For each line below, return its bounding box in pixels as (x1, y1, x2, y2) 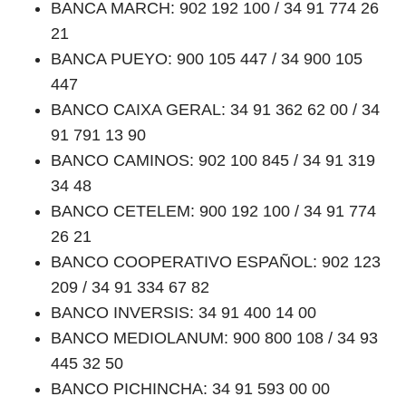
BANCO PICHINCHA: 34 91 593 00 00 (51, 379, 330, 398)
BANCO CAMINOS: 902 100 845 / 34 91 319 (51, 150, 375, 169)
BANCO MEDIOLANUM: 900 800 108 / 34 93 (51, 328, 378, 347)
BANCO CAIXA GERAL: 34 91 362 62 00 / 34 (51, 100, 380, 119)
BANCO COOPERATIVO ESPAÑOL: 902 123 (51, 252, 381, 271)
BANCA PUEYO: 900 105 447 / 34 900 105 (51, 49, 362, 68)
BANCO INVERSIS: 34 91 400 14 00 (51, 303, 316, 322)
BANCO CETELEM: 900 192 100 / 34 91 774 (51, 201, 376, 220)
